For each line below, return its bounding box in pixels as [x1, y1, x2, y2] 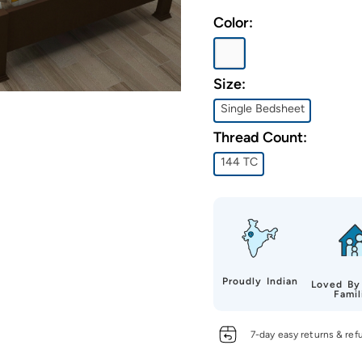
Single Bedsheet [220, 101, 305, 116]
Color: [213, 13, 253, 32]
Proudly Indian [222, 276, 299, 288]
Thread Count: [213, 128, 307, 146]
